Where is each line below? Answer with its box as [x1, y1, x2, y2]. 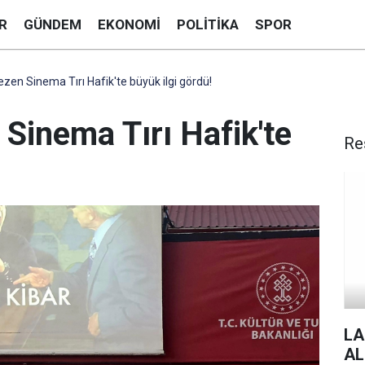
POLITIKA [177, 15, 239, 33]
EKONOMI [98, 15, 161, 33]
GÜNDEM [24, 15, 81, 33]
